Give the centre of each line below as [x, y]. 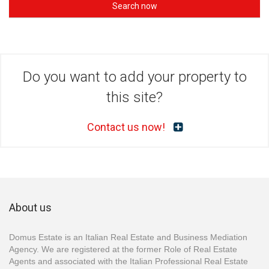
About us [30, 207]
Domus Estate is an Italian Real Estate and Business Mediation [128, 237]
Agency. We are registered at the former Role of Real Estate [123, 249]
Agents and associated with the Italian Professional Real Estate [128, 261]
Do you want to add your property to [134, 77]
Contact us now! [127, 127]
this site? [134, 97]
